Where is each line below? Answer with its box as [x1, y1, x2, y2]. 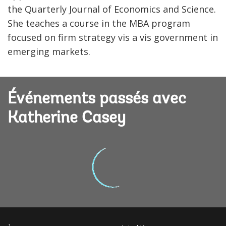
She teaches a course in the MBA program [8, 17, 190, 29]
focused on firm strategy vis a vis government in [8, 31, 218, 43]
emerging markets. [8, 45, 90, 58]
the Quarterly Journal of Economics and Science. [8, 3, 218, 15]
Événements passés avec [8, 91, 186, 108]
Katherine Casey [8, 110, 126, 127]
